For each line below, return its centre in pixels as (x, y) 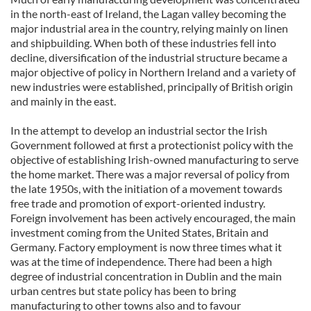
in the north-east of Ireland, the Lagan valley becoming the (148, 14)
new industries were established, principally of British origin (152, 86)
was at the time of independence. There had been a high (141, 261)
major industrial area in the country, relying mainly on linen (149, 28)
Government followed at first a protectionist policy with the (152, 145)
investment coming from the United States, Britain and (140, 232)
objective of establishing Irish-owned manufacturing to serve (154, 159)
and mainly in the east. (63, 101)
